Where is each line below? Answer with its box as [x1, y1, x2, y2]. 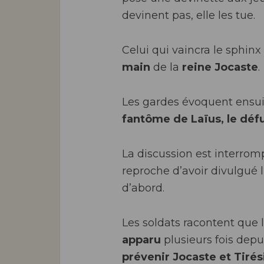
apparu [122, 233, 161, 246]
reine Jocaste [182, 61, 258, 74]
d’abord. [122, 181, 164, 194]
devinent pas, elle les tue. [122, 9, 255, 22]
